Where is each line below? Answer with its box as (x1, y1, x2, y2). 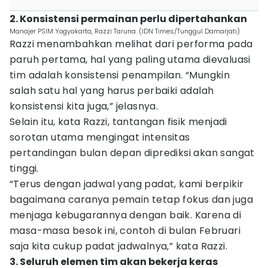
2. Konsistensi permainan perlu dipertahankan (10, 12, 247, 26)
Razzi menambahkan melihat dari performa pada (10, 37, 253, 51)
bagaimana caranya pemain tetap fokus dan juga (10, 193, 253, 206)
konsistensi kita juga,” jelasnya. (10, 99, 159, 113)
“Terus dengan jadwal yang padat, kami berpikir (10, 177, 244, 191)
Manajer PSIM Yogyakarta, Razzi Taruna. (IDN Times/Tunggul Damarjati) (10, 26, 240, 36)
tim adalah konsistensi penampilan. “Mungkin (10, 68, 230, 82)
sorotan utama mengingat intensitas (10, 130, 190, 144)
